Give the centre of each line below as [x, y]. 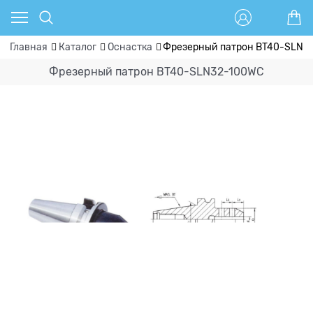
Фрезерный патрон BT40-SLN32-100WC [156, 72]
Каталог [77, 47]
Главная [29, 47]
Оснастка [130, 47]
